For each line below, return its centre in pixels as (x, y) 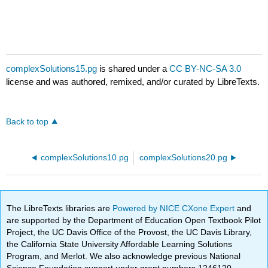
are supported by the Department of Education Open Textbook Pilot (134, 220)
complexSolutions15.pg (52, 69)
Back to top (28, 122)
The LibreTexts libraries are (60, 208)
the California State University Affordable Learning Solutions (120, 244)
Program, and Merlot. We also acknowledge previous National (124, 256)
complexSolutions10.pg (85, 158)
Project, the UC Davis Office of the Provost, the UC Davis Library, (130, 232)
